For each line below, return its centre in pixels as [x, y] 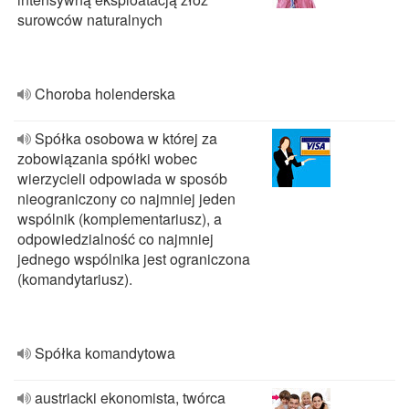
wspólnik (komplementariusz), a [120, 219]
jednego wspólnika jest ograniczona [134, 259]
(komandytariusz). [75, 279]
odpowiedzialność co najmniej [115, 239]
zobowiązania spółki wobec [107, 158]
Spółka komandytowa [105, 353]
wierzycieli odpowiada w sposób [122, 178]
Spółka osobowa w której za [126, 138]
